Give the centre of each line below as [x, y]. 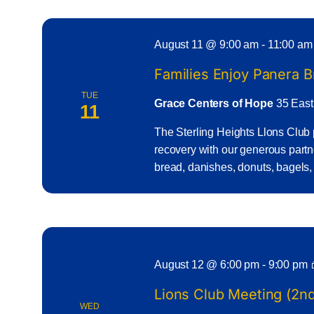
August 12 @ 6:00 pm [207, 264]
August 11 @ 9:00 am [206, 45]
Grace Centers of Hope [215, 103]
